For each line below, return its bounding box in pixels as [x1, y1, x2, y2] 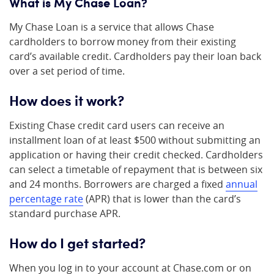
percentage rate [9, 192, 83, 206]
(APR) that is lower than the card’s [83, 192, 241, 206]
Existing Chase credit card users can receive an [9, 119, 224, 132]
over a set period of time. [9, 64, 125, 78]
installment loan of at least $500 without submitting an [9, 133, 261, 147]
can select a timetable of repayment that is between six [9, 163, 262, 176]
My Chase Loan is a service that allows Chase [9, 20, 214, 34]
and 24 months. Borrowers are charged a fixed [9, 177, 226, 191]
